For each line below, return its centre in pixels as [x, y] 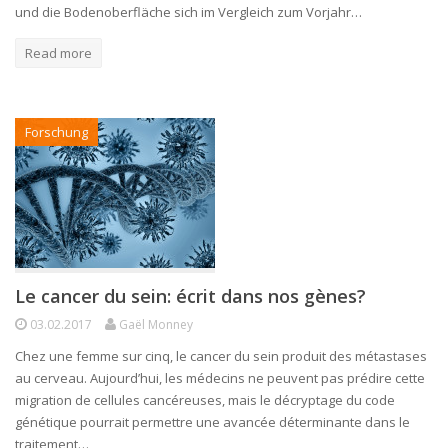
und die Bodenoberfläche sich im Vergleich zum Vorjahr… [188, 11]
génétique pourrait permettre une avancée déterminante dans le [212, 421]
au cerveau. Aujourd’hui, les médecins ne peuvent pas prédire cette [220, 377]
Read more [58, 52]
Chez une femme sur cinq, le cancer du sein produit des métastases [221, 355]
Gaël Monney [156, 324]
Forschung [56, 131]
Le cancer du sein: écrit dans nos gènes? [190, 295]
